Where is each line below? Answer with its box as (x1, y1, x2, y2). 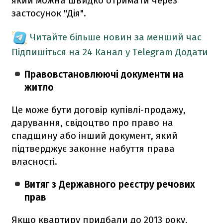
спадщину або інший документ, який (11, 129, 178, 141)
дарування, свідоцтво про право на (11, 116, 173, 128)
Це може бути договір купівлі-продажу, (11, 104, 186, 115)
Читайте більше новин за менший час (30, 31, 202, 43)
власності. (11, 155, 57, 167)
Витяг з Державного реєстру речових (24, 178, 196, 190)
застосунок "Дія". (11, 7, 86, 19)
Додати (175, 46, 208, 58)
